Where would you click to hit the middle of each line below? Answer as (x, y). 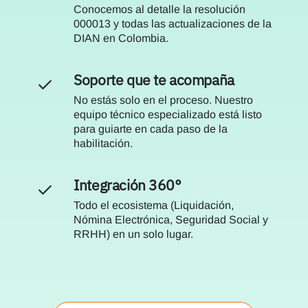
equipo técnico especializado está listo (168, 114)
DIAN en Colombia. (121, 38)
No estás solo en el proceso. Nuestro (164, 100)
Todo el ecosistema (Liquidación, (154, 205)
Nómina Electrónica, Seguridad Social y (171, 219)
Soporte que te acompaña (154, 80)
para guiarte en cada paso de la (151, 129)
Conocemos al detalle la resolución (160, 9)
